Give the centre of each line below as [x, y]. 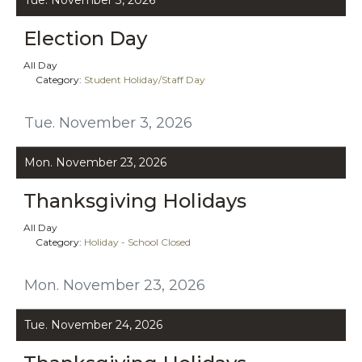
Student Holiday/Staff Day [145, 79]
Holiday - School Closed [137, 242]
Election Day [85, 38]
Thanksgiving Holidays [135, 200]
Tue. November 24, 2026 [93, 324]
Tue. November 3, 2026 [108, 122]
